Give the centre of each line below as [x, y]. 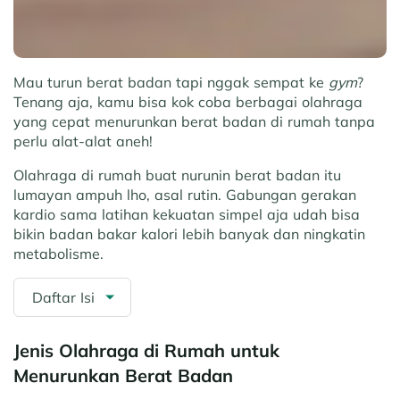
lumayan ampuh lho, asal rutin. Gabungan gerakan [185, 195]
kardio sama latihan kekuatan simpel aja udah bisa [187, 215]
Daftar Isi [63, 298]
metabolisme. [58, 254]
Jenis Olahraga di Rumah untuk [146, 351]
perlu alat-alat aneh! [83, 142]
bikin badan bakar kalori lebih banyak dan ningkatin [189, 234]
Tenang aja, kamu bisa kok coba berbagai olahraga [188, 102]
